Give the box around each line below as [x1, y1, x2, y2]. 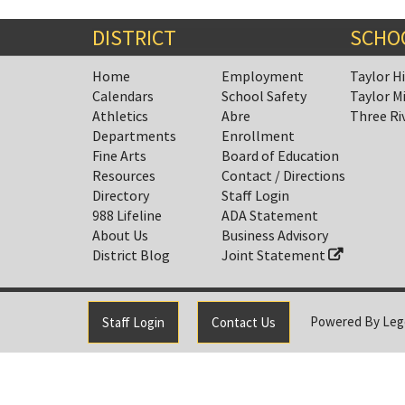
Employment [221, 67, 304, 86]
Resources [92, 166, 155, 185]
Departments [92, 127, 176, 146]
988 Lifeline [92, 206, 162, 225]
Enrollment [221, 127, 295, 146]
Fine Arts [92, 146, 146, 165]
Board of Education [221, 146, 339, 165]
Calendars [92, 87, 154, 106]
